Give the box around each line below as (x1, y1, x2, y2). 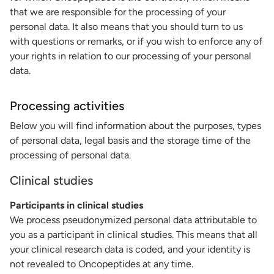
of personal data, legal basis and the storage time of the (10, 135, 251, 146)
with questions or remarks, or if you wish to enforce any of (10, 35, 262, 47)
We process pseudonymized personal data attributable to (10, 214, 257, 226)
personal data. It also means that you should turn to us (10, 21, 243, 32)
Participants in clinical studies (10, 199, 143, 211)
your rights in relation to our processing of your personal (10, 50, 251, 62)
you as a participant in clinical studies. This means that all (10, 229, 257, 240)
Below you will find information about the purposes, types (10, 120, 261, 131)
